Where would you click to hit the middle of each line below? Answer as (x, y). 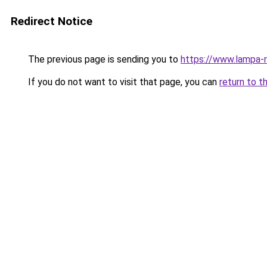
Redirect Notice (52, 21)
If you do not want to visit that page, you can (122, 82)
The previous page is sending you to (103, 59)
